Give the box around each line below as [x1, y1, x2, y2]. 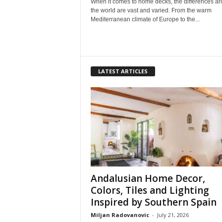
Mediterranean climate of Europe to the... [90, 16, 200, 23]
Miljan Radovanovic [90, 211, 149, 219]
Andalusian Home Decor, [90, 171, 205, 185]
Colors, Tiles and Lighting [90, 183, 209, 197]
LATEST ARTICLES [98, 67, 148, 75]
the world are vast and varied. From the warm [90, 7, 212, 14]
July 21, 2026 [157, 211, 189, 219]
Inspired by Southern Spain [90, 195, 217, 209]
